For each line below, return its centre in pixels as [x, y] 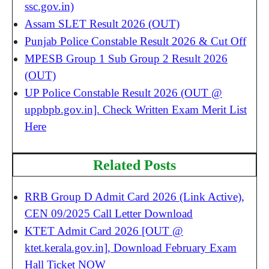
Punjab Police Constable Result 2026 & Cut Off [135, 41]
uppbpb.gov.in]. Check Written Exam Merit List [136, 110]
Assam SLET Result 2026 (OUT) [102, 24]
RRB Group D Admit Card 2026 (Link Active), [134, 196]
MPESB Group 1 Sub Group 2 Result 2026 [126, 59]
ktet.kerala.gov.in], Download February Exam [131, 247]
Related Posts [134, 165]
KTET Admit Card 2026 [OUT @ [104, 231]
